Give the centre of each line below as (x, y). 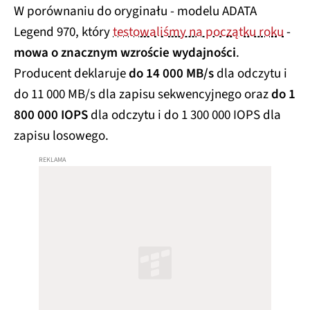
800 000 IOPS (51, 116)
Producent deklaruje (71, 74)
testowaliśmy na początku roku (198, 33)
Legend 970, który (63, 33)
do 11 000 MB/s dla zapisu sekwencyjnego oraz (143, 95)
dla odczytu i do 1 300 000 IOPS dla (184, 116)
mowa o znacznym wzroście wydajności (125, 53)
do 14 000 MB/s (171, 74)
